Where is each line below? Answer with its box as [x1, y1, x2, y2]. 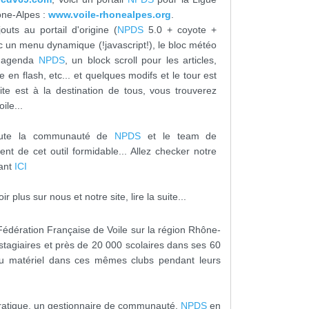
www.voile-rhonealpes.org [48, 9, 172, 21]
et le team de [141, 130, 217, 142]
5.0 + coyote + [143, 24, 217, 36]
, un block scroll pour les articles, [64, 54, 217, 66]
